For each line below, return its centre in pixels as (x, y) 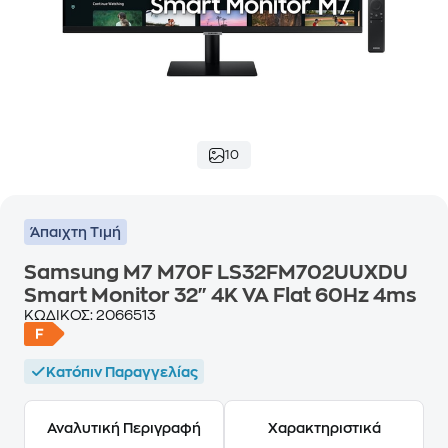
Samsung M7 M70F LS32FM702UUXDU (216, 272)
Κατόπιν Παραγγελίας (122, 371)
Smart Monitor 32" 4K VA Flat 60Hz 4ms (220, 295)
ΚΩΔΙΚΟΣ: (60, 315)
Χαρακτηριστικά (324, 428)
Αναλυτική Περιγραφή (124, 428)
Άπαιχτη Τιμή (75, 232)
